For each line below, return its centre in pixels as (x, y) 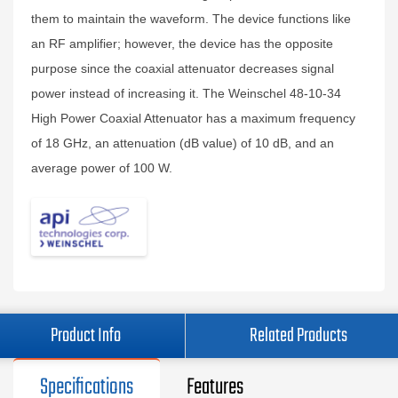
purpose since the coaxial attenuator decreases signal (183, 68)
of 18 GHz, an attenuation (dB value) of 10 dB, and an (183, 143)
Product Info (86, 336)
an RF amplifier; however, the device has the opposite (182, 44)
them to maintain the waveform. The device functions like (191, 19)
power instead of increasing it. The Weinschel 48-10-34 (186, 93)
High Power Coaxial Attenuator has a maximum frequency (193, 118)
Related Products (298, 336)
